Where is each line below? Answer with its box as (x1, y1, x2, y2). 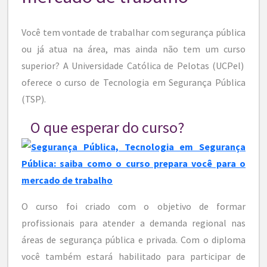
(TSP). (21, 92, 46, 105)
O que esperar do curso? (30, 117, 184, 137)
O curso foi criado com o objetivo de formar (21, 200, 246, 212)
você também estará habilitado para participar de (21, 250, 246, 262)
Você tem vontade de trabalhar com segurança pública (21, 26, 246, 38)
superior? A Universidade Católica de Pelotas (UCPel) (21, 59, 246, 72)
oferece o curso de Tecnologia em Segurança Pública (21, 76, 246, 88)
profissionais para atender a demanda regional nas (21, 216, 246, 229)
